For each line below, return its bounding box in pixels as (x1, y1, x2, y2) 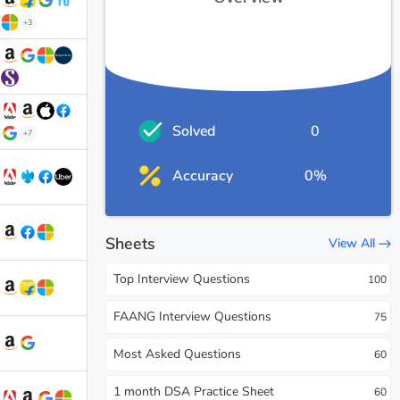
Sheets (105, 232, 155, 254)
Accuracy (172, 166, 233, 186)
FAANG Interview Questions (113, 307, 271, 325)
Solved (172, 121, 215, 141)
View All (329, 235, 375, 253)
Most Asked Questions (113, 345, 241, 362)
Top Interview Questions (113, 270, 250, 287)
